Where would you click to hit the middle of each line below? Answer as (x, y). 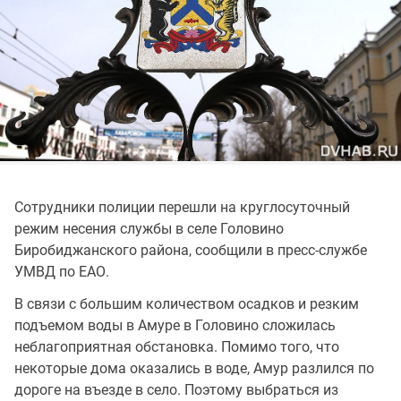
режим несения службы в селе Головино (149, 228)
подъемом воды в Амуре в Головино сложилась (175, 325)
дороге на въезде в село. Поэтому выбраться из (176, 389)
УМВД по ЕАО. (62, 271)
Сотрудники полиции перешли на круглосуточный (182, 207)
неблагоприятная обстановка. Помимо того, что (177, 346)
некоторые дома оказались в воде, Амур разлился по (194, 368)
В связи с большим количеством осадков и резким (187, 303)
